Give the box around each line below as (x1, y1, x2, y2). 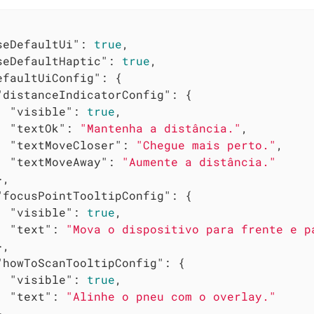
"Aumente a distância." (122, 153, 277, 169)
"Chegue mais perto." (136, 137, 277, 152)
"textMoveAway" (10, 153, 109, 169)
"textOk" (10, 120, 67, 135)
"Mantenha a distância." (80, 120, 242, 135)
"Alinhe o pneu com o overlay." (66, 288, 277, 303)
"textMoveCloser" (10, 137, 123, 152)
